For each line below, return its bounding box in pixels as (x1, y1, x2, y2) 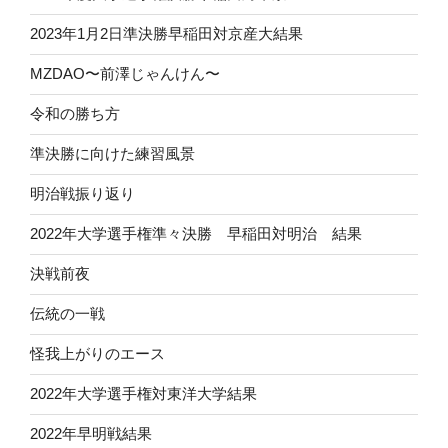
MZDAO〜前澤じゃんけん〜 (30, 65, 220, 83)
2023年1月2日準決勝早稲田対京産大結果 (30, 25, 303, 43)
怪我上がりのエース (30, 345, 165, 363)
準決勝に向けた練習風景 (30, 145, 195, 163)
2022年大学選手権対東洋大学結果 (30, 385, 257, 403)
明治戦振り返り (30, 185, 135, 203)
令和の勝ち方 (30, 105, 120, 123)
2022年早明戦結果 (30, 425, 152, 443)
